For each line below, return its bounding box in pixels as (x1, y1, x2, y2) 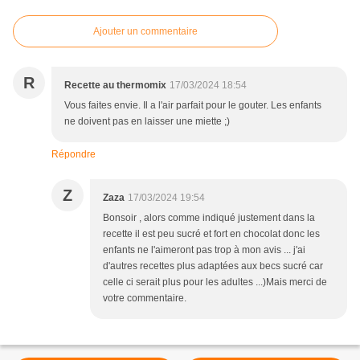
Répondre (51, 149, 96, 161)
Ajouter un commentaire (93, 26, 198, 38)
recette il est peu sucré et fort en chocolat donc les (103, 228, 320, 240)
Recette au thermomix (64, 80, 166, 92)
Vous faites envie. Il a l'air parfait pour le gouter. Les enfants (64, 100, 321, 112)
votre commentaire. (103, 292, 186, 305)
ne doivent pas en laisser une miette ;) (64, 116, 230, 128)
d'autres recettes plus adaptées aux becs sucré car (103, 260, 323, 272)
